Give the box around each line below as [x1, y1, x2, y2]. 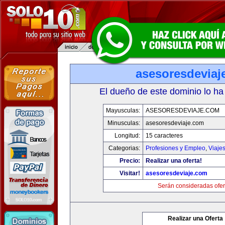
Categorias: [108, 145, 140, 152]
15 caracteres [145, 132, 183, 139]
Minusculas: [107, 120, 140, 127]
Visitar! [119, 170, 140, 177]
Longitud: [114, 132, 140, 139]
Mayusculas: [105, 107, 140, 114]
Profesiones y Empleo [145, 145, 205, 152]
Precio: [119, 157, 140, 164]
